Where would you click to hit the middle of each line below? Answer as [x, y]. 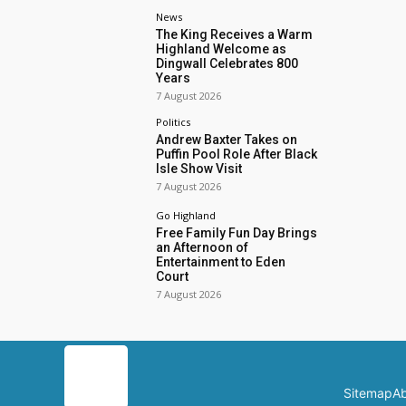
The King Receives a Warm [235, 34]
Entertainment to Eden [221, 261]
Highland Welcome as [222, 48]
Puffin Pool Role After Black [237, 154]
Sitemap [368, 393]
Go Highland [186, 215]
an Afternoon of [203, 247]
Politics [174, 121]
